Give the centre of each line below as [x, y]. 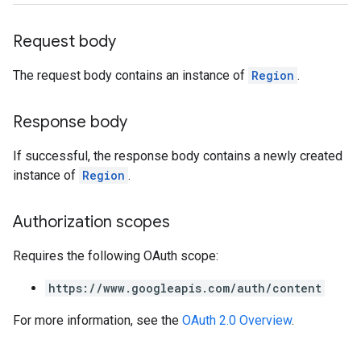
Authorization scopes [91, 222]
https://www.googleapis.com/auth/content [185, 288]
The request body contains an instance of [131, 75]
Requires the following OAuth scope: [116, 256]
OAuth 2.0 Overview [237, 320]
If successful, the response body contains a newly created [178, 156]
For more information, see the [98, 320]
